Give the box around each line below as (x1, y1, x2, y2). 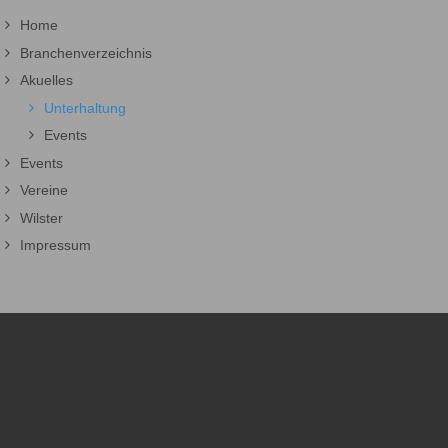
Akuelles (20, 72, 73, 89)
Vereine (20, 182, 68, 199)
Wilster (20, 209, 63, 226)
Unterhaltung (44, 99, 126, 116)
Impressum (20, 237, 91, 254)
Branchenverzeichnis (20, 44, 152, 61)
